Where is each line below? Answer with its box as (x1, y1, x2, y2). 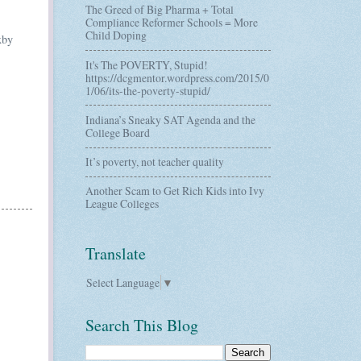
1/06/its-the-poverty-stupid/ (85, 82, 210, 98)
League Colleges (85, 196, 159, 212)
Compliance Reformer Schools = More (85, 15, 258, 31)
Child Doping (85, 27, 147, 44)
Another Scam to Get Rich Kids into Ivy (85, 183, 264, 199)
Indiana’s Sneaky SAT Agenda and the (85, 111, 255, 127)
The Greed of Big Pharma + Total (85, 2, 234, 18)
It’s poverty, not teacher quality (85, 154, 224, 170)
